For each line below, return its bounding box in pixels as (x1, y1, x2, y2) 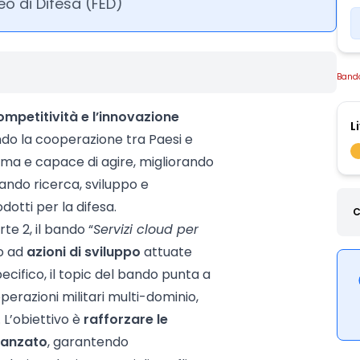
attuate (141, 243, 192, 261)
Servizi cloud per (93, 220, 198, 239)
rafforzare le (84, 310, 168, 329)
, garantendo (47, 333, 129, 351)
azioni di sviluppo (27, 243, 141, 261)
